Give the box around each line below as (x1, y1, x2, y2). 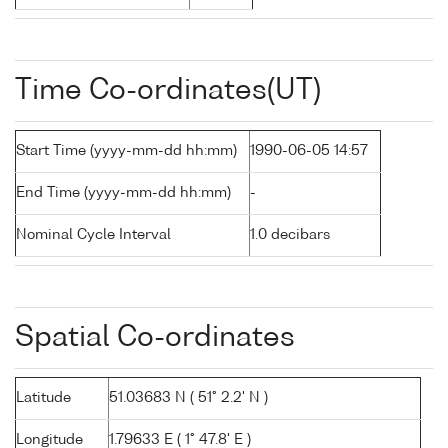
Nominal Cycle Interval (16, 228, 171, 243)
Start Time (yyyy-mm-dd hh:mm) (16, 144, 237, 159)
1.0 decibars (250, 228, 330, 243)
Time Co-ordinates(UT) (15, 77, 321, 106)
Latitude (16, 391, 71, 406)
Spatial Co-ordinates (15, 324, 295, 353)
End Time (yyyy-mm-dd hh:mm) (16, 186, 231, 201)
